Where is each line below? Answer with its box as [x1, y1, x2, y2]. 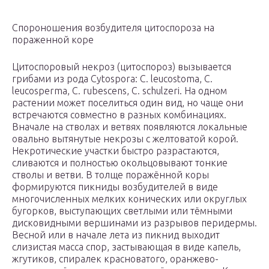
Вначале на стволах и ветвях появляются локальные [12, 121, 247, 133]
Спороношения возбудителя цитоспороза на [12, 22, 214, 34]
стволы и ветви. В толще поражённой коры [12, 169, 209, 181]
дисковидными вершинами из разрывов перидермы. [12, 217, 257, 229]
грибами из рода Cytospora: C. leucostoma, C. [12, 73, 213, 85]
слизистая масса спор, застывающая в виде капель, [12, 241, 241, 253]
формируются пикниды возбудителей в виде [12, 181, 218, 193]
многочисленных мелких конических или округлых [12, 193, 247, 205]
